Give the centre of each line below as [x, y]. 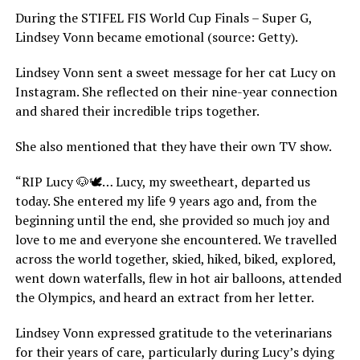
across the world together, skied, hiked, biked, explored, [175, 259]
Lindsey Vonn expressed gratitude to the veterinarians [173, 333]
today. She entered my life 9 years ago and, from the [166, 201]
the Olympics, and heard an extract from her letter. [164, 297]
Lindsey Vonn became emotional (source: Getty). [156, 37]
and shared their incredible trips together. [137, 111]
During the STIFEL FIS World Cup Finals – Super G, [163, 18]
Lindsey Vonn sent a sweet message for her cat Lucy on [175, 72]
